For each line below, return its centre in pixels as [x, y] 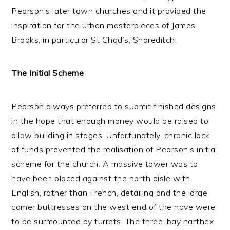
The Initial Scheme [48, 73]
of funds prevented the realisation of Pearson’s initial [114, 149]
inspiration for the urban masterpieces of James [103, 25]
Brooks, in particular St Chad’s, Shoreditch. [94, 40]
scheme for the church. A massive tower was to [105, 164]
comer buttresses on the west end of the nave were [113, 207]
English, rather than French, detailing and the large [110, 193]
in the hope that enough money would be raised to [110, 121]
